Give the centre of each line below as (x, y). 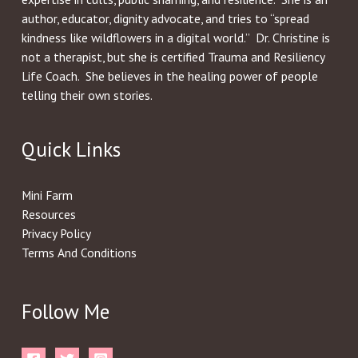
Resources (48, 214)
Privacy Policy (56, 233)
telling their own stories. (87, 95)
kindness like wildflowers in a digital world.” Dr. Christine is (175, 38)
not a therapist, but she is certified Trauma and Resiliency (173, 57)
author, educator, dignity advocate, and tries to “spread (165, 19)
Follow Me (65, 312)
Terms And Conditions (79, 252)
